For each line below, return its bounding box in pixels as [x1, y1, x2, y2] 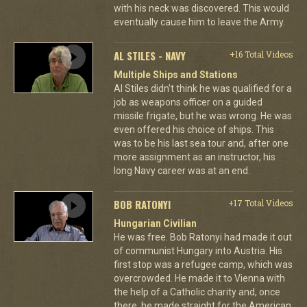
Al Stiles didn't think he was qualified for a [113, 82, 292, 94]
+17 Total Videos [228, 197, 293, 208]
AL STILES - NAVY [113, 47, 186, 63]
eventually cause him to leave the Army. [113, 16, 285, 27]
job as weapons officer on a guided [113, 96, 262, 108]
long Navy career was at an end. [113, 164, 250, 176]
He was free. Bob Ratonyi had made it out [113, 231, 292, 243]
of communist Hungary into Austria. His [113, 245, 282, 256]
